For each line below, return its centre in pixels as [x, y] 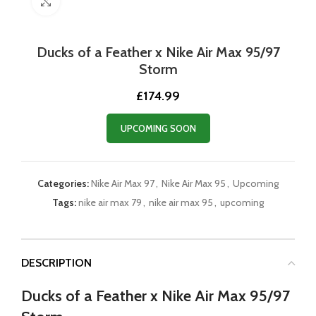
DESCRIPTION [56, 263]
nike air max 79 [110, 202]
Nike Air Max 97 [123, 183]
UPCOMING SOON [158, 128]
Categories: [63, 183]
